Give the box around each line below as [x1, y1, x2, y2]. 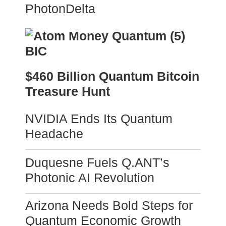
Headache [25, 127, 83, 141]
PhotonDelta [25, 2, 95, 16]
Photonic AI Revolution [25, 171, 154, 185]
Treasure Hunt [25, 84, 110, 99]
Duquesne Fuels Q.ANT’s [25, 155, 169, 170]
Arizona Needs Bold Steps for [25, 198, 193, 213]
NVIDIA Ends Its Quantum [25, 111, 173, 126]
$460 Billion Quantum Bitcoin [25, 69, 199, 84]
